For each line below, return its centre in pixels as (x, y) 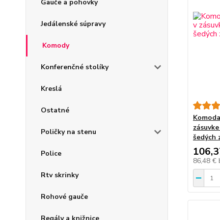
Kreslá (51, 89)
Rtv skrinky (60, 175)
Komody (56, 46)
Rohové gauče (64, 197)
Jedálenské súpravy (73, 24)
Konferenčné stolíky (75, 67)
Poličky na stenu (69, 132)
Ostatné (55, 110)
